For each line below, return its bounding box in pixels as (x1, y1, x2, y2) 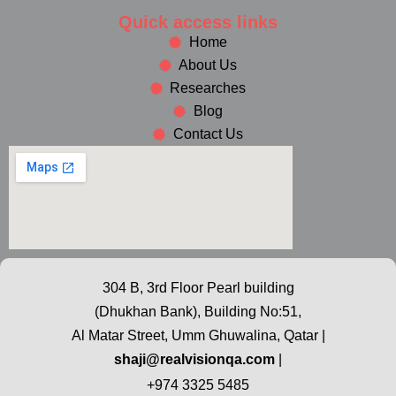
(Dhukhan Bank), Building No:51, (95, 303, 301, 319)
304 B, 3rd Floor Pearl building (102, 279, 294, 295)
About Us (179, 57, 238, 72)
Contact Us (172, 126, 243, 141)
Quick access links (118, 11, 278, 32)
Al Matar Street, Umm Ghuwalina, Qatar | (71, 327, 325, 343)
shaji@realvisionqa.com (114, 351, 275, 367)
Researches (170, 80, 247, 95)
